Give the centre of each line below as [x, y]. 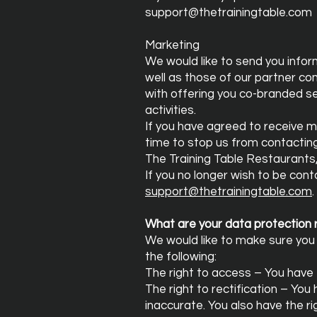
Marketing [172, 45]
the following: [181, 257]
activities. [171, 110]
